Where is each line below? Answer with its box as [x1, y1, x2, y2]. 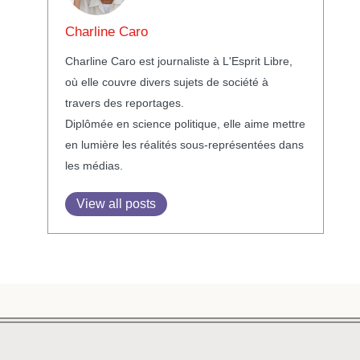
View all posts [76, 196, 156, 211]
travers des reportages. [64, 96, 184, 109]
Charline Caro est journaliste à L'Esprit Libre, [64, 54, 292, 67]
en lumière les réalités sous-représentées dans [64, 137, 304, 151]
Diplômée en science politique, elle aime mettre [64, 117, 305, 130]
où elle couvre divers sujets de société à [64, 75, 268, 88]
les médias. [64, 158, 123, 172]
